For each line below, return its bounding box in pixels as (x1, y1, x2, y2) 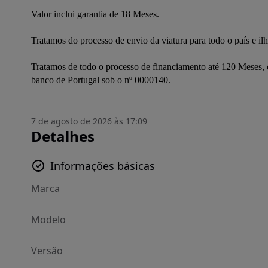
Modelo (31, 213, 66, 226)
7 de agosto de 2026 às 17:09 (31, 115, 147, 127)
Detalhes (31, 126, 95, 146)
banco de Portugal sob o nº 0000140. (31, 75, 170, 85)
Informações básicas (50, 159, 155, 173)
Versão (31, 244, 63, 257)
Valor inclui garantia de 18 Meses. (31, 9, 159, 19)
